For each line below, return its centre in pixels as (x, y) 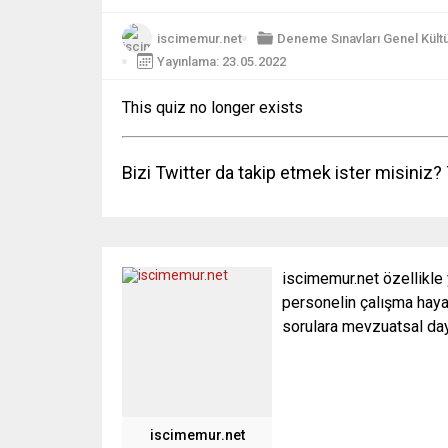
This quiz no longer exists (212, 108)
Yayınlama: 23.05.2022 (221, 61)
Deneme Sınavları (328, 38)
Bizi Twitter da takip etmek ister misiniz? (282, 173)
